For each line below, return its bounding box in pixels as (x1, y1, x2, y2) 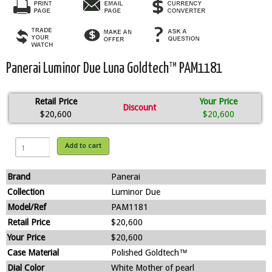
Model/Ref (7, 202, 46, 212)
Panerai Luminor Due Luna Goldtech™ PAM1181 (6, 62, 222, 76)
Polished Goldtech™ (111, 248, 188, 258)
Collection (7, 187, 44, 197)
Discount (123, 103, 156, 113)
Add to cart (65, 141, 101, 151)
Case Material (7, 248, 59, 258)
